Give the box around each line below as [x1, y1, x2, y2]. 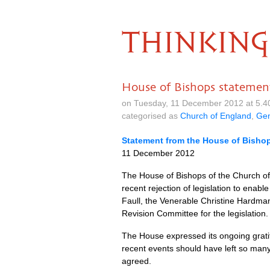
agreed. [122, 256, 151, 266]
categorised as [122, 111, 180, 121]
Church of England [180, 111, 251, 121]
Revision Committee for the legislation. [122, 209, 268, 218]
